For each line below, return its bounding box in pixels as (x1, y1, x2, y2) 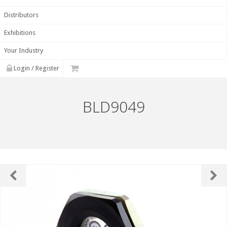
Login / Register (12, 64, 59, 72)
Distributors (4, 11, 39, 19)
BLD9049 (82, 96, 145, 118)
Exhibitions (4, 29, 35, 37)
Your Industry (4, 47, 43, 55)
